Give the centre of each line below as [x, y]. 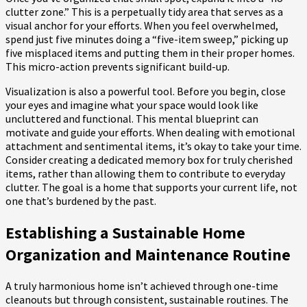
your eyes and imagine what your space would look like [132, 105]
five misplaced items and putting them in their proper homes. [150, 53]
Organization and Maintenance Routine [148, 255]
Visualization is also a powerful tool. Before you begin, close [146, 91]
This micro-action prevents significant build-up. [118, 67]
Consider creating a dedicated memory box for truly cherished [149, 160]
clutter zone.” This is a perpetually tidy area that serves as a [144, 12]
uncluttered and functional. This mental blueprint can [132, 119]
